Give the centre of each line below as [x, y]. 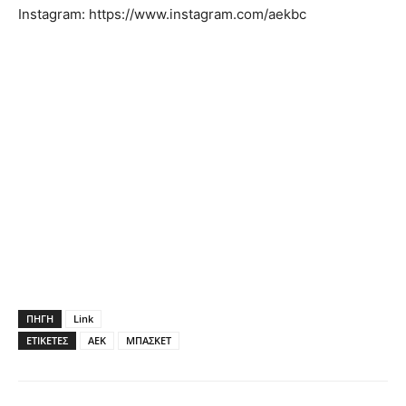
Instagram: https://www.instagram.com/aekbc [162, 14]
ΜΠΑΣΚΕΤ [149, 340]
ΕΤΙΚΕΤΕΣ [47, 340]
